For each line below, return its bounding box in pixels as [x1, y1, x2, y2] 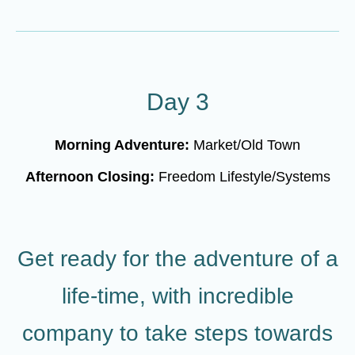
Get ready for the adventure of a [17, 246, 338, 271]
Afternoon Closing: [25, 169, 158, 185]
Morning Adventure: [55, 137, 193, 153]
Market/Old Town [193, 137, 300, 153]
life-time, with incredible [61, 284, 294, 308]
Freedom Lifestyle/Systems [158, 169, 330, 185]
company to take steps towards [22, 321, 333, 345]
